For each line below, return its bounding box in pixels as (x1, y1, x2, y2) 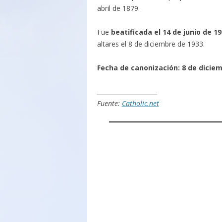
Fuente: (97, 99, 122, 108)
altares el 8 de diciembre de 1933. (97, 39, 205, 49)
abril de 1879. (97, 3, 140, 13)
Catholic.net (121, 99, 159, 108)
